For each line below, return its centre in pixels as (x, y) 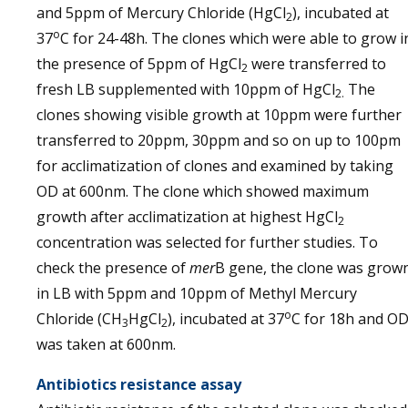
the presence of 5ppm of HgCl (139, 64)
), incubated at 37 (226, 319)
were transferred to (317, 64)
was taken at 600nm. (106, 344)
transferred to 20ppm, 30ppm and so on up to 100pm (219, 140)
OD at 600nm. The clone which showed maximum (203, 191)
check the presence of (113, 268)
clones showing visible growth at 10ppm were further (219, 115)
